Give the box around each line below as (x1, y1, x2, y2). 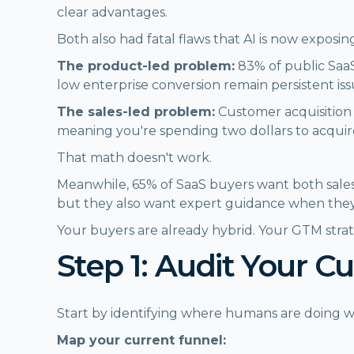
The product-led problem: (57, 58, 235, 73)
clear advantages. (57, 4, 168, 20)
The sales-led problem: (57, 104, 215, 119)
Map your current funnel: (57, 332, 226, 348)
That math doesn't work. (57, 149, 212, 165)
